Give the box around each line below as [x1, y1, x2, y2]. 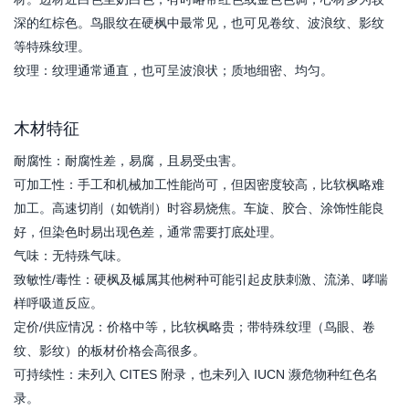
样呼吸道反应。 [14, 296, 103, 310]
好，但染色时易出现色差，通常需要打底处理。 [14, 225, 282, 239]
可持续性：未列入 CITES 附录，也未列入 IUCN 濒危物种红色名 [14, 367, 378, 382]
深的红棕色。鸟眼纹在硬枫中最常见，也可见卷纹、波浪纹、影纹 [14, 16, 384, 30]
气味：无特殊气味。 [14, 248, 129, 263]
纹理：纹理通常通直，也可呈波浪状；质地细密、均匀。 [14, 63, 333, 78]
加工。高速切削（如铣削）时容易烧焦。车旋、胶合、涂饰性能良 [14, 201, 384, 215]
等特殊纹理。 [14, 39, 90, 54]
